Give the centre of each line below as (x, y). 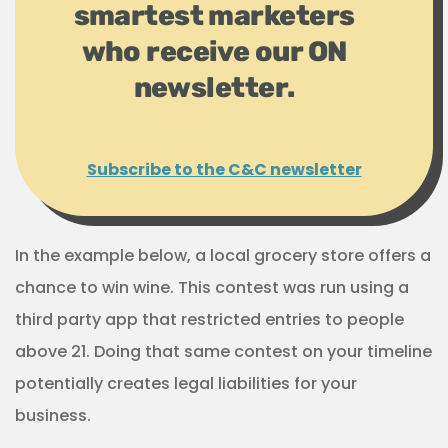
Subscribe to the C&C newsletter (224, 170)
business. (53, 416)
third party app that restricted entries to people (209, 320)
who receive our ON (214, 52)
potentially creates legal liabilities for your (186, 384)
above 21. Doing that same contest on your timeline (223, 352)
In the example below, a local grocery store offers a (223, 256)
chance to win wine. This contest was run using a (212, 288)
